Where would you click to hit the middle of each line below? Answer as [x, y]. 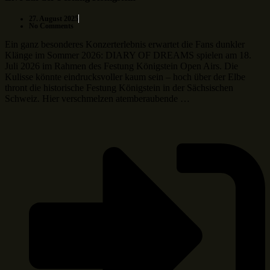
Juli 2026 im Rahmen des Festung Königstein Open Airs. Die [121, 66]
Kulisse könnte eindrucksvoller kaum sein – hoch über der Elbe [125, 77]
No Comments [51, 26]
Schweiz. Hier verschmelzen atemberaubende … [97, 99]
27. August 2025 [54, 19]
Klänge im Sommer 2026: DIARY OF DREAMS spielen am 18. [128, 55]
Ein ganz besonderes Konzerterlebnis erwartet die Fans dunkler [125, 45]
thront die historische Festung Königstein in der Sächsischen [119, 88]
